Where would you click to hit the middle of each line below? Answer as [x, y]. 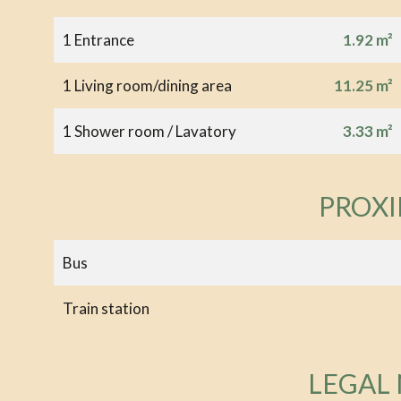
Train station [106, 308]
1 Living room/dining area [147, 85]
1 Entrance [98, 39]
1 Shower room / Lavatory [149, 131]
